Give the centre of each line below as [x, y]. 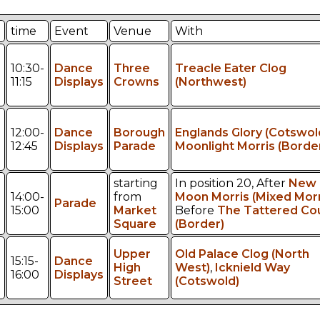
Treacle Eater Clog [230, 68]
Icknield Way [252, 267]
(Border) [199, 224]
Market [135, 210]
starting [135, 183]
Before [196, 210]
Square [135, 224]
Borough [139, 132]
